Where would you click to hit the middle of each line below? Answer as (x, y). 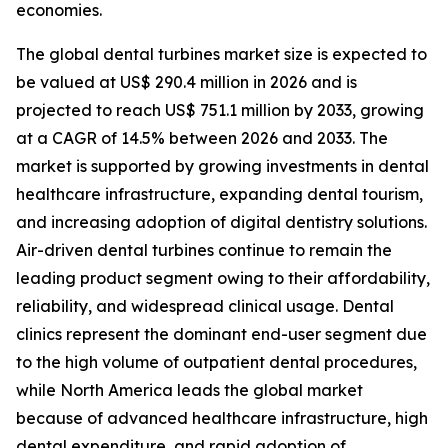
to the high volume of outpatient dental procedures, (216, 362)
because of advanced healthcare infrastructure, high (222, 418)
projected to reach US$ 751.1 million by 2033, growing (220, 110)
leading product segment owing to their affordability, (223, 278)
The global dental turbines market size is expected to (221, 54)
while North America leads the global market (189, 390)
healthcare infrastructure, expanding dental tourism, (219, 194)
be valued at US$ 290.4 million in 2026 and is (186, 82)
